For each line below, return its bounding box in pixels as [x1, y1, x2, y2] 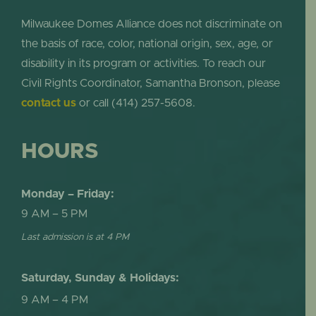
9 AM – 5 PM [20, 208, 87, 220]
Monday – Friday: [20, 188, 114, 200]
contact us [20, 97, 76, 109]
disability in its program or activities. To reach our [20, 58, 266, 70]
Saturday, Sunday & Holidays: [20, 272, 179, 284]
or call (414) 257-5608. [75, 97, 195, 109]
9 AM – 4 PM [20, 293, 88, 305]
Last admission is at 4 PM [20, 232, 129, 243]
